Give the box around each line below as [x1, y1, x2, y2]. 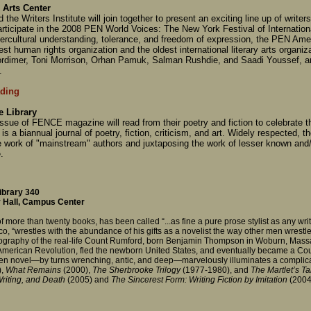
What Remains [3, 264, 61, 275]
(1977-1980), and [180, 264, 251, 275]
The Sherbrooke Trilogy [92, 264, 180, 275]
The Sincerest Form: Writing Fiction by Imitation [111, 274, 287, 285]
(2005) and [65, 274, 111, 285]
